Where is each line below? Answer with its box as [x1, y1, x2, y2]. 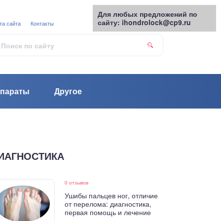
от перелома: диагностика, [65, 199, 152, 209]
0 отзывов [65, 179, 89, 186]
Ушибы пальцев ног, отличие [65, 190, 158, 200]
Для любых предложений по [98, 9, 197, 19]
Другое [54, 85, 82, 97]
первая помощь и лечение [65, 207, 151, 217]
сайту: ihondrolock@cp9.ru [98, 17, 191, 27]
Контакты [31, 19, 54, 27]
